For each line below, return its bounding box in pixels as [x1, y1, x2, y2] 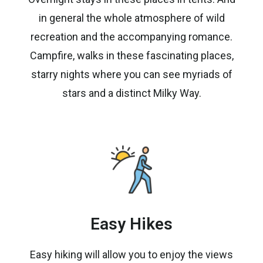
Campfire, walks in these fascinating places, [29, 49, 234, 62]
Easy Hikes [90, 214, 173, 234]
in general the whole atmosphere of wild [38, 11, 225, 24]
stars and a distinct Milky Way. [62, 86, 201, 99]
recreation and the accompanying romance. [31, 30, 232, 43]
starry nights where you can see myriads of [31, 68, 232, 80]
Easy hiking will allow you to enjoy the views [30, 248, 233, 261]
